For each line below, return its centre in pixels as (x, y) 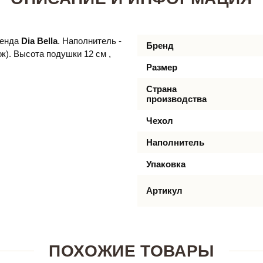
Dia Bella (39, 41)
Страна (161, 89)
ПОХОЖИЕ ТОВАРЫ (131, 251)
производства (176, 99)
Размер (162, 67)
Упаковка (166, 164)
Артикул (164, 190)
